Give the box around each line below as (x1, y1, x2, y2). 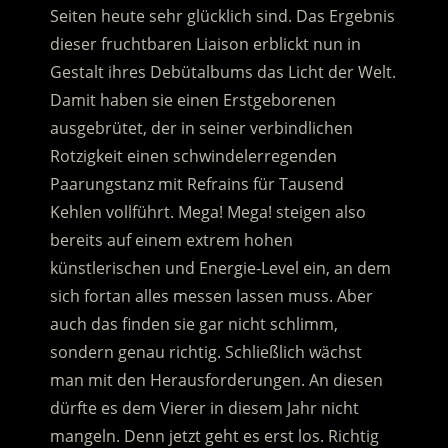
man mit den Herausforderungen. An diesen (49, 369, 383, 392)
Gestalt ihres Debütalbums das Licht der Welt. (49, 61, 396, 84)
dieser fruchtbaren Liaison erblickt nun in (49, 33, 361, 56)
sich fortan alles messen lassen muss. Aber (49, 285, 373, 308)
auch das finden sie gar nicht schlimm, (49, 313, 338, 336)
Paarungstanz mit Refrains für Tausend (49, 173, 344, 196)
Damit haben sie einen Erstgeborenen (49, 89, 336, 112)
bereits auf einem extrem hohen (49, 229, 293, 252)
